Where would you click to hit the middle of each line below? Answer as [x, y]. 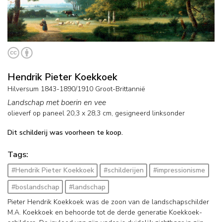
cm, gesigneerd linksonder [143, 113]
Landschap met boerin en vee [57, 102]
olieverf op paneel [36, 113]
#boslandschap [35, 187]
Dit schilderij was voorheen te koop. [65, 133]
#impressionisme [179, 170]
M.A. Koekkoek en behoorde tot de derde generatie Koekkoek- [105, 212]
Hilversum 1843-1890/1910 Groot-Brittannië [76, 89]
